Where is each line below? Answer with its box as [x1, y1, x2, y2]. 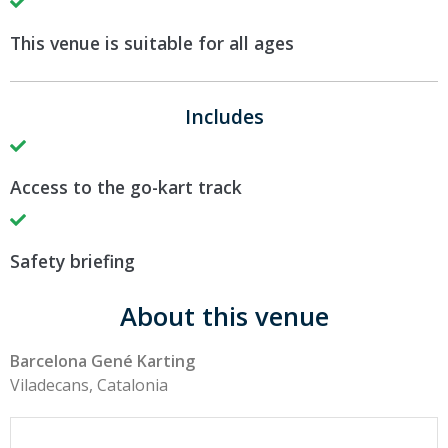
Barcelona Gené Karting [10, 349, 195, 372]
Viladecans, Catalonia [10, 373, 168, 396]
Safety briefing [10, 248, 135, 273]
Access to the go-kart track [10, 174, 242, 199]
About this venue [119, 298, 329, 334]
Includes [184, 102, 264, 130]
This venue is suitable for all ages [10, 30, 294, 55]
